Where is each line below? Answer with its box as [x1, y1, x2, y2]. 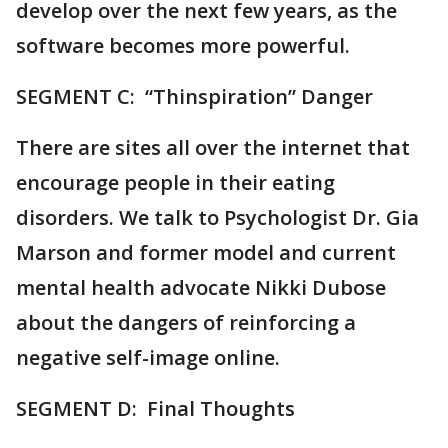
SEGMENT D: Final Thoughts [16, 395, 295, 423]
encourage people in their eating [16, 169, 335, 197]
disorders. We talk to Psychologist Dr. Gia [16, 204, 419, 232]
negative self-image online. [16, 344, 280, 372]
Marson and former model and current [16, 239, 396, 267]
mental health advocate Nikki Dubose [16, 274, 386, 302]
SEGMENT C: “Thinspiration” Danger [16, 83, 373, 111]
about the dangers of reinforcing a [16, 309, 356, 337]
